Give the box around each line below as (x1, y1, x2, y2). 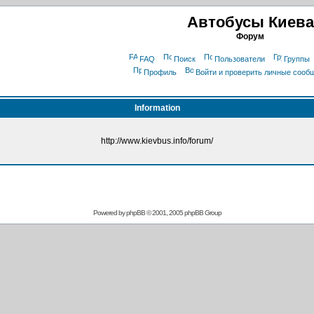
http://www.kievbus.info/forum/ (101, 136, 213, 146)
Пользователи (214, 55, 265, 63)
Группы (284, 55, 310, 63)
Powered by (93, 209, 126, 217)
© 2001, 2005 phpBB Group (144, 209, 221, 217)
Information (134, 103, 180, 113)
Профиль (144, 68, 177, 76)
